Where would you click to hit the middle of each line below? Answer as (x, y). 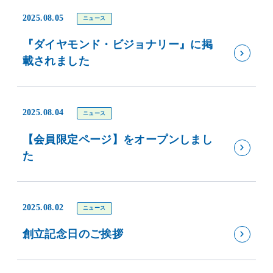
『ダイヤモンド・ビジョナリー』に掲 (117, 45)
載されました (56, 61)
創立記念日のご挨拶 (73, 234)
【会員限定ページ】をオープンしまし (117, 139)
